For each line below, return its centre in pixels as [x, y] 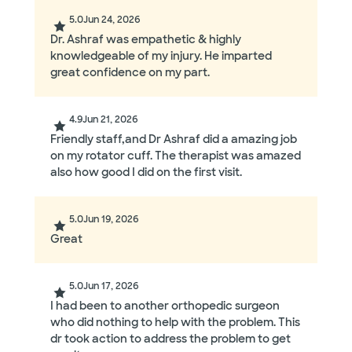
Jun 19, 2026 [111, 220]
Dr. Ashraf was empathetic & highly [146, 40]
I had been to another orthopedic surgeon [165, 306]
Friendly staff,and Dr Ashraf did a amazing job [174, 139]
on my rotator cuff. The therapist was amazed [176, 156]
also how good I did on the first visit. [146, 172]
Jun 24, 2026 [112, 20]
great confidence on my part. [130, 73]
